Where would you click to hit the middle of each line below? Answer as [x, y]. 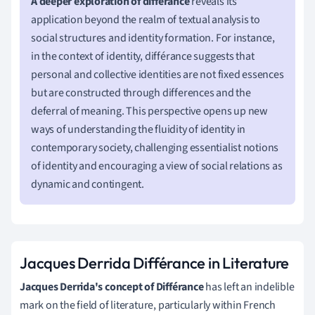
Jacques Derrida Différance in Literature [155, 263]
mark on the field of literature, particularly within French [148, 305]
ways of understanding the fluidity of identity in [139, 129]
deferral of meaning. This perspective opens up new [149, 111]
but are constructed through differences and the [141, 92]
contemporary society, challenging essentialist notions [155, 147]
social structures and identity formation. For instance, [153, 38]
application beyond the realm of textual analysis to [146, 19]
